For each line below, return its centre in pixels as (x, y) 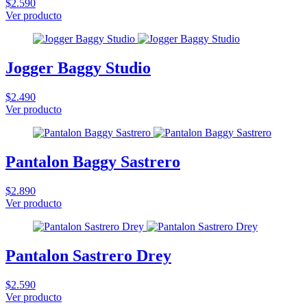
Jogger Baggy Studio (78, 67)
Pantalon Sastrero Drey (88, 255)
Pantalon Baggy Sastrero (93, 161)
